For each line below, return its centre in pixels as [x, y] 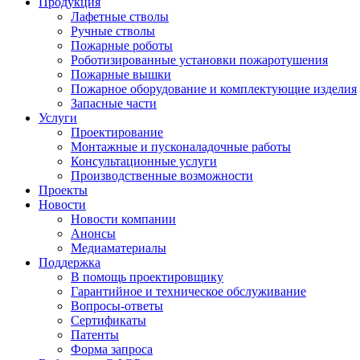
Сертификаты [108, 320]
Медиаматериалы [119, 248]
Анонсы [93, 233]
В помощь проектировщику [147, 277]
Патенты [95, 335]
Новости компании [123, 219]
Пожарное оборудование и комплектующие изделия [214, 89]
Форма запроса [112, 349]
